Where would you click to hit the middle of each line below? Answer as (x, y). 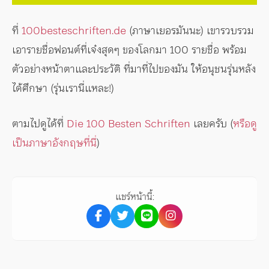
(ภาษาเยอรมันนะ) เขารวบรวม (190, 30)
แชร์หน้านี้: (134, 196)
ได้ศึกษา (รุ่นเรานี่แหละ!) (63, 88)
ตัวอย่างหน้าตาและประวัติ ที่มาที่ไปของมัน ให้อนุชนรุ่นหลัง (134, 68)
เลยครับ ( (212, 123)
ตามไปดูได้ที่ (39, 123)
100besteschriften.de (74, 30)
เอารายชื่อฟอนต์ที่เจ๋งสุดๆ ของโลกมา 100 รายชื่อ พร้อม (129, 49)
